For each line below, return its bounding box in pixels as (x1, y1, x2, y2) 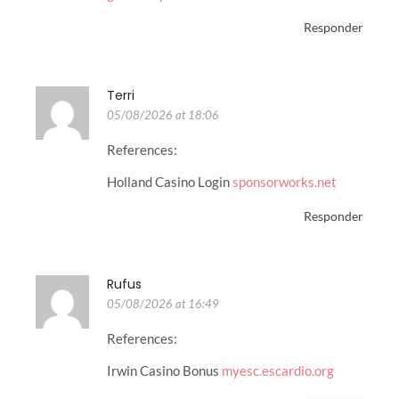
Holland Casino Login (107, 174, 232, 191)
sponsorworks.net (232, 174, 337, 191)
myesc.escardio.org (222, 362, 334, 379)
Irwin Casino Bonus (107, 362, 222, 379)
